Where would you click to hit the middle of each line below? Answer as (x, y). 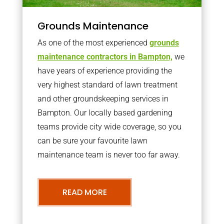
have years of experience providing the (104, 71)
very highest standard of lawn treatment (107, 85)
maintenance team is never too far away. (108, 155)
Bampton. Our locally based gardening (105, 113)
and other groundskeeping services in (103, 99)
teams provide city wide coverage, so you (109, 127)
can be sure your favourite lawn (92, 141)
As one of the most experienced (93, 43)
